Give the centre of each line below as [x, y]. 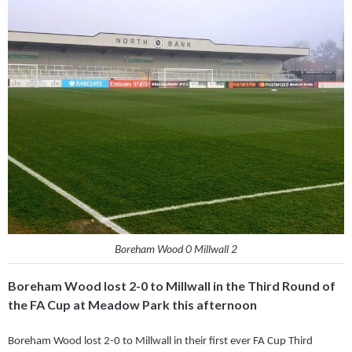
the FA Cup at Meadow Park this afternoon [132, 305]
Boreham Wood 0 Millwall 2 [176, 249]
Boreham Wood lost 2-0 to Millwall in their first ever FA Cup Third [160, 342]
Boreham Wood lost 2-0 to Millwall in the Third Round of [172, 286]
